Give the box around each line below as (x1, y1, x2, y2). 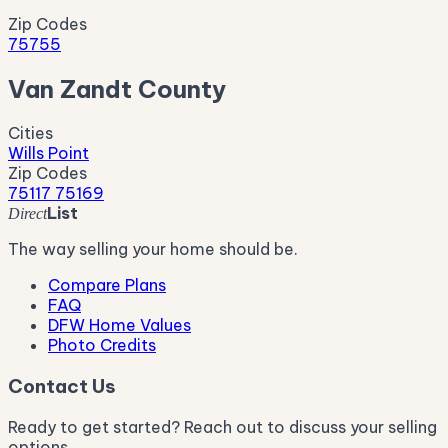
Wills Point (8, 143, 89, 164)
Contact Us (8, 374, 116, 399)
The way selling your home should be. (8, 239, 298, 260)
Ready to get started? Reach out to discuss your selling (8, 416, 437, 437)
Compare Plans (48, 275, 166, 296)
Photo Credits (48, 335, 156, 356)
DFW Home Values (48, 315, 191, 336)
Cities (8, 123, 53, 144)
